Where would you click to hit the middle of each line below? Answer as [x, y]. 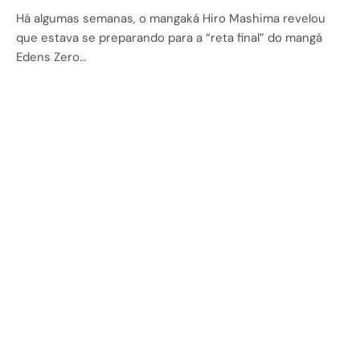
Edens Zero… [51, 57]
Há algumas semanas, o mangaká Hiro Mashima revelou [171, 18]
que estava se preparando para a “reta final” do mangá [169, 37]
